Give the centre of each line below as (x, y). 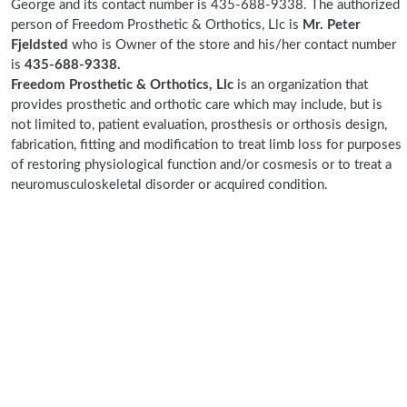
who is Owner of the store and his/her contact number (232, 45)
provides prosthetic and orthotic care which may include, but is (197, 105)
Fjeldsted (40, 45)
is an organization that (303, 85)
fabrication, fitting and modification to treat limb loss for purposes (206, 145)
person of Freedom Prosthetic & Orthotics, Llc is (157, 25)
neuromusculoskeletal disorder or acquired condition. (169, 185)
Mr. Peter (332, 25)
